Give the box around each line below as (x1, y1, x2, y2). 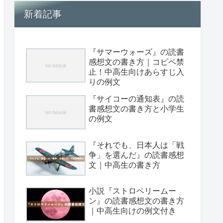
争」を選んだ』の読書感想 (89, 149, 184, 160)
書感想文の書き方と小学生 (89, 103, 184, 113)
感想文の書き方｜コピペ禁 (89, 56, 184, 67)
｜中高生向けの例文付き (89, 206, 176, 216)
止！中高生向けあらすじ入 (89, 66, 184, 77)
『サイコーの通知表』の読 (89, 93, 184, 104)
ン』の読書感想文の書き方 (89, 196, 184, 206)
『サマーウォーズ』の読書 (89, 46, 184, 57)
